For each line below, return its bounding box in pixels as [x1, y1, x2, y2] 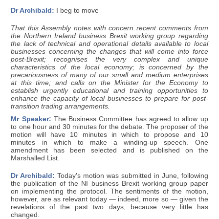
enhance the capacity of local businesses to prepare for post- [11, 94, 208, 102]
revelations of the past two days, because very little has [11, 203, 208, 211]
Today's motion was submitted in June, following [55, 172, 208, 179]
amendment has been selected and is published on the [11, 146, 208, 154]
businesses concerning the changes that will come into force [11, 47, 208, 55]
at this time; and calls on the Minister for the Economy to [11, 79, 208, 87]
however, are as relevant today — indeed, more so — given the [11, 195, 208, 203]
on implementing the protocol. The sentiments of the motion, [11, 187, 208, 195]
